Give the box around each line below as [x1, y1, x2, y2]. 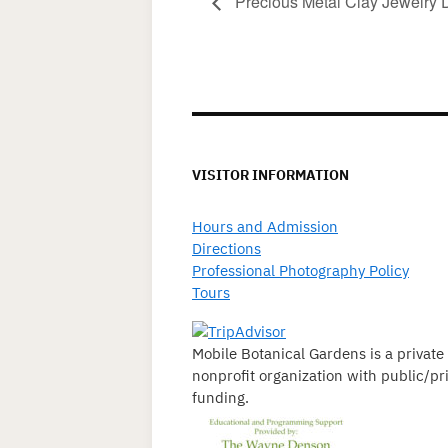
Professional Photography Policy [192, 260, 409, 280]
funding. [192, 387, 249, 407]
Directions [192, 238, 261, 258]
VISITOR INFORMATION [192, 165, 349, 184]
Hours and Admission [192, 216, 338, 236]
